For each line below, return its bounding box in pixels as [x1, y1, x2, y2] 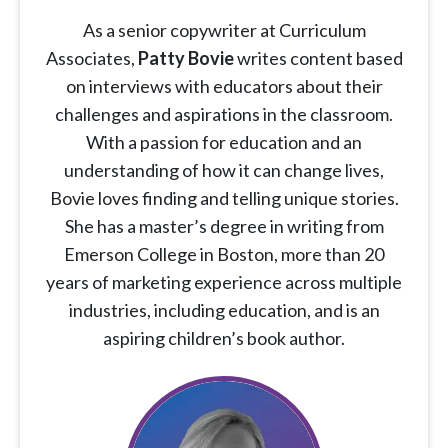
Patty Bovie [137, 47, 234, 70]
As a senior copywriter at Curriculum [82, 19, 366, 42]
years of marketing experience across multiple [46, 271, 402, 294]
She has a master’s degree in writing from [64, 215, 384, 238]
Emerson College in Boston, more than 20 [64, 243, 384, 266]
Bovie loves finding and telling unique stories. [49, 187, 399, 210]
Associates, [45, 47, 138, 70]
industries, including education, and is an [68, 299, 380, 322]
